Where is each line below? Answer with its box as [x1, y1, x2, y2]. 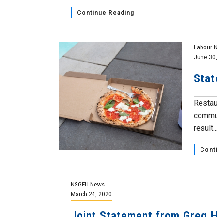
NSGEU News [71, 180, 105, 188]
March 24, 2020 [71, 190, 112, 198]
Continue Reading [77, 9, 135, 16]
